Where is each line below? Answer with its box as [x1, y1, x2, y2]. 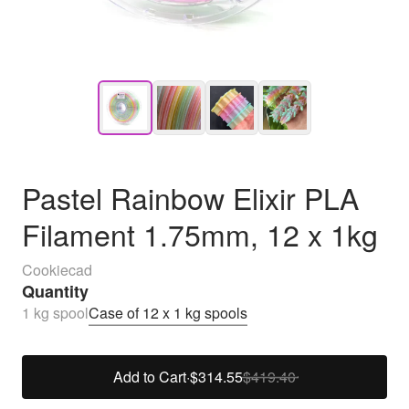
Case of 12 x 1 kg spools [89, 302, 247, 323]
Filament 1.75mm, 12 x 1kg [22, 213, 378, 255]
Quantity [22, 279, 89, 303]
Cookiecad [22, 259, 92, 280]
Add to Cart [113, 365, 186, 387]
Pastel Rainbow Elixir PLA [22, 176, 359, 218]
